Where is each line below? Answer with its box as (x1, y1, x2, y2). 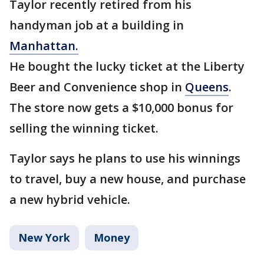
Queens (185, 79, 229, 95)
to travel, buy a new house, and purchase (9, 171, 246, 187)
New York (18, 230, 70, 245)
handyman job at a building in (9, 17, 184, 34)
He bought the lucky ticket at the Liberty (9, 58, 245, 75)
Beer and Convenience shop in (9, 79, 185, 95)
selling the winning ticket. (9, 120, 159, 137)
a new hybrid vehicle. (9, 192, 130, 208)
